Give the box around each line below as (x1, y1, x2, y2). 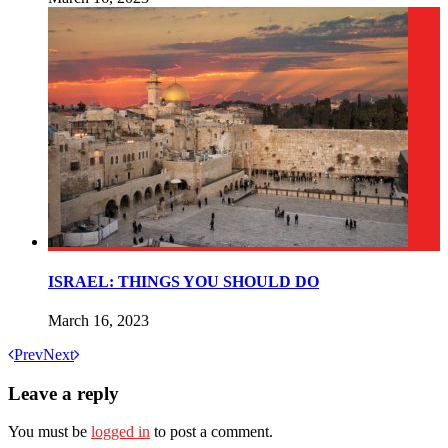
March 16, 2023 (48, 312, 149, 329)
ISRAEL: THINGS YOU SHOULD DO (48, 272, 319, 290)
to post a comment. (150, 423, 273, 441)
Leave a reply (8, 382, 119, 404)
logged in (91, 423, 150, 441)
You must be (8, 423, 91, 441)
